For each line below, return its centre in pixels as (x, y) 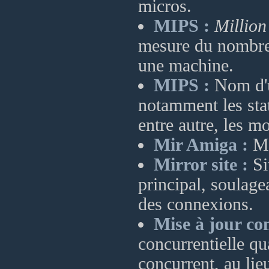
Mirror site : (201, 165)
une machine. (186, 65)
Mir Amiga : (201, 145)
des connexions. (196, 204)
